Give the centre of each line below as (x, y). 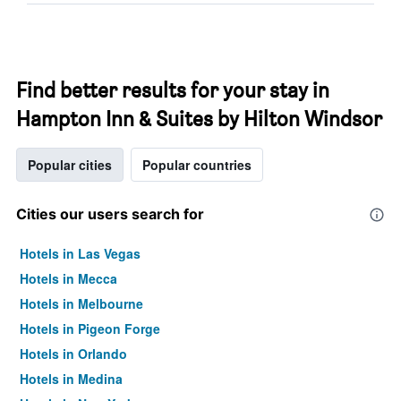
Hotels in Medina (71, 379)
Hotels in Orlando (73, 354)
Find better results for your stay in (173, 90)
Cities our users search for (110, 214)
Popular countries (197, 165)
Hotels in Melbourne (81, 303)
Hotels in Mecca (68, 278)
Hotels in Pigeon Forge (90, 328)
